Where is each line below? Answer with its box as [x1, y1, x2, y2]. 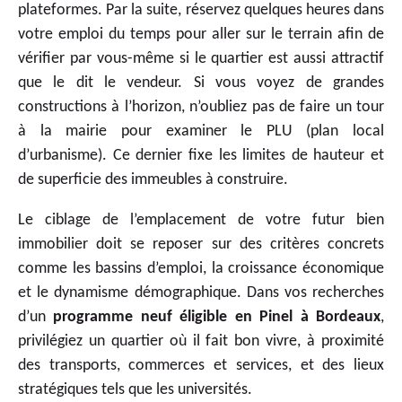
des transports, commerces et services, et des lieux [18, 356, 384, 374]
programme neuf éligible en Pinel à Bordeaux [53, 308, 381, 326]
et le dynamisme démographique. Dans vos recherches [18, 284, 384, 301]
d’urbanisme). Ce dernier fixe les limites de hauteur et [18, 146, 384, 164]
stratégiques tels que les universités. [18, 380, 252, 398]
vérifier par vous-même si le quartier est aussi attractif [18, 49, 384, 67]
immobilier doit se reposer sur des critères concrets [18, 235, 384, 253]
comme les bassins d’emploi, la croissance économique [18, 259, 384, 277]
